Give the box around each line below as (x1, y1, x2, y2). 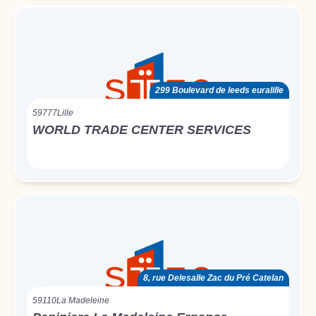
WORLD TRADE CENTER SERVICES (32, 123, 251, 137)
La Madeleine (56, 296, 109, 305)
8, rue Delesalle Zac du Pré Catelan (143, 273, 284, 283)
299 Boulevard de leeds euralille (155, 85, 284, 95)
